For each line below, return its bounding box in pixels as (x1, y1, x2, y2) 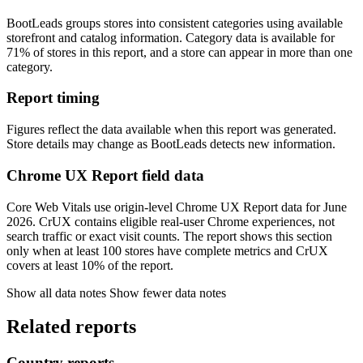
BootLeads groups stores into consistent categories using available (6, 15, 343, 30)
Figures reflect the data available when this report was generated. (6, 122, 336, 137)
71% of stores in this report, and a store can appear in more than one (6, 45, 352, 59)
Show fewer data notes (109, 285, 226, 300)
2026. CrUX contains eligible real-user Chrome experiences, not (6, 214, 335, 228)
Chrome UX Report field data (6, 166, 204, 184)
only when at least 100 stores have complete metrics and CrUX (6, 243, 328, 258)
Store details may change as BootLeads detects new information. (6, 137, 335, 152)
